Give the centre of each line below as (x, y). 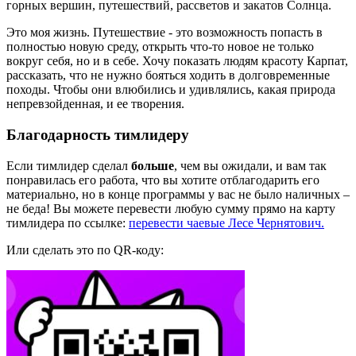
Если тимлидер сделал (69, 165)
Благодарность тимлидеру (98, 134)
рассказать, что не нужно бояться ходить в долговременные (168, 75)
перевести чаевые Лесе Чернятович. (226, 222)
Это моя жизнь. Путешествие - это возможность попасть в (164, 33)
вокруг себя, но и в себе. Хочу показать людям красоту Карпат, (177, 61)
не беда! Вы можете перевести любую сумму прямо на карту (171, 208)
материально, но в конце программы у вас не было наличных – (178, 194)
